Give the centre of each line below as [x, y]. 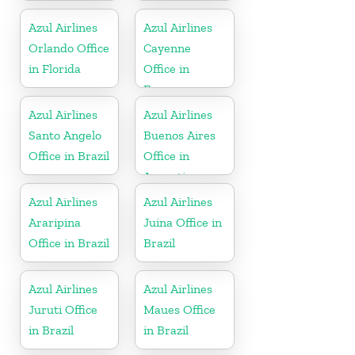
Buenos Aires [180, 135]
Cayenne [168, 48]
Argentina [172, 176]
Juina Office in [183, 222]
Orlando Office [69, 48]
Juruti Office [63, 309]
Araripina [55, 222]
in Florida [55, 68]
